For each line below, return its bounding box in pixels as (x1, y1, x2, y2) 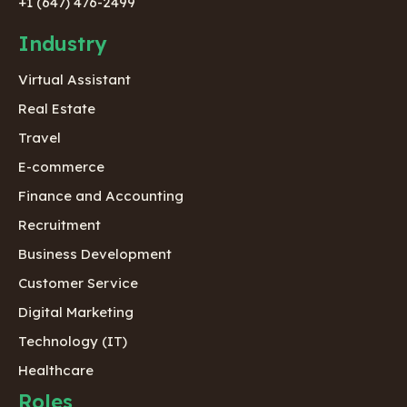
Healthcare (18, 361, 94, 379)
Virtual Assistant (18, 70, 131, 88)
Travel (18, 128, 61, 146)
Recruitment (18, 215, 101, 233)
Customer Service (18, 273, 138, 292)
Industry (18, 30, 106, 56)
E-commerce (18, 157, 104, 175)
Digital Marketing (18, 303, 134, 321)
